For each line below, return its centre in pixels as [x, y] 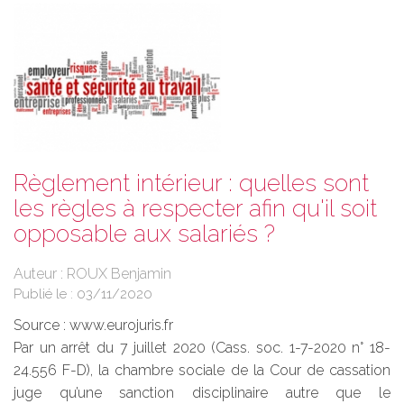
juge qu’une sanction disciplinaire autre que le [202, 392]
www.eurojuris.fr [121, 325]
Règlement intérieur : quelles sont [191, 183]
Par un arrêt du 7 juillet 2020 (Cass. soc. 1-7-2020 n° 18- [202, 347]
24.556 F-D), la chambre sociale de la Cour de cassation [202, 370]
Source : [41, 325]
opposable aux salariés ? [144, 233]
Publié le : [45, 294]
